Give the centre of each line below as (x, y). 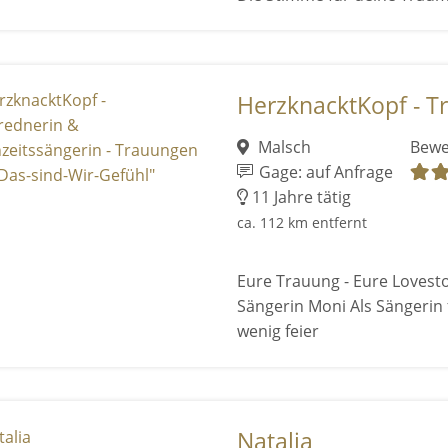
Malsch (283, 147)
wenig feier (277, 331)
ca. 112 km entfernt (301, 223)
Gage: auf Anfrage (323, 172)
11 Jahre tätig (299, 197)
